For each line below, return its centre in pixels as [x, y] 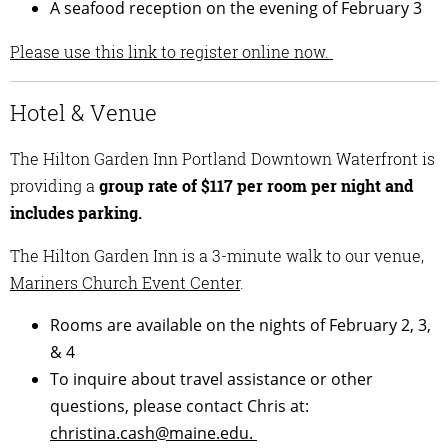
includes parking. [76, 212]
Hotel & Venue [83, 113]
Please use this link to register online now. [171, 52]
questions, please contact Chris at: [179, 405]
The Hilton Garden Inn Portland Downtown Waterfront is [222, 158]
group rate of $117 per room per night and [256, 185]
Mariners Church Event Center [125, 282]
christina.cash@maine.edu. [153, 432]
